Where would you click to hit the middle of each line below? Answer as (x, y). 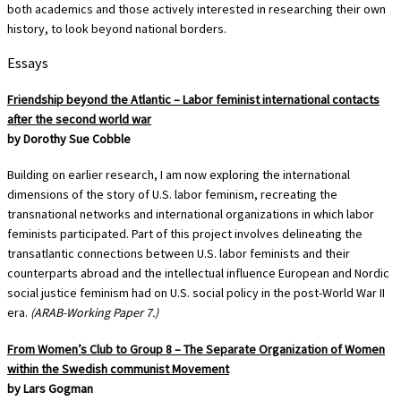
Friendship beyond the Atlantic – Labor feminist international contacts (193, 99)
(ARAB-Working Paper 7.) (94, 313)
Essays (28, 62)
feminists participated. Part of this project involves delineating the (185, 234)
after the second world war (79, 119)
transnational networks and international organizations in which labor (191, 214)
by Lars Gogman (50, 388)
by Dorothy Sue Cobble (69, 138)
